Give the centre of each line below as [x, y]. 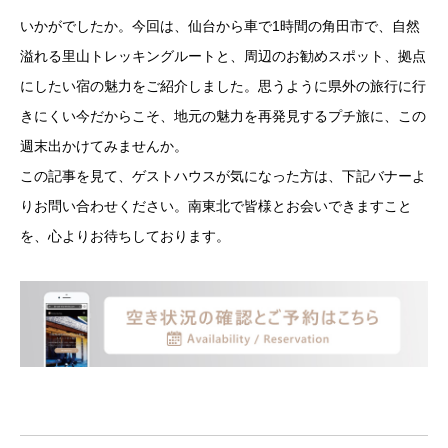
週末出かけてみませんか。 [104, 145]
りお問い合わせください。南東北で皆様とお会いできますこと [216, 205]
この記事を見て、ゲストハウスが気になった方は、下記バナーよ [223, 175]
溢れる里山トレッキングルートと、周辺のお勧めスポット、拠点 [223, 55]
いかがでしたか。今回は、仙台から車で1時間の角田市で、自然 [220, 25]
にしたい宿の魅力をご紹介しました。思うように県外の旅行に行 [223, 85]
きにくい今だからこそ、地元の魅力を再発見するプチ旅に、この [223, 115]
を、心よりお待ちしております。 [125, 235]
